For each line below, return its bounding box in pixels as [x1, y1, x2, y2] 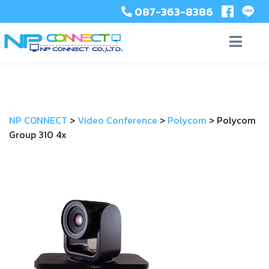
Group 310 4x [9, 127, 67, 142]
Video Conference [77, 113, 157, 127]
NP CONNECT [9, 113, 67, 127]
